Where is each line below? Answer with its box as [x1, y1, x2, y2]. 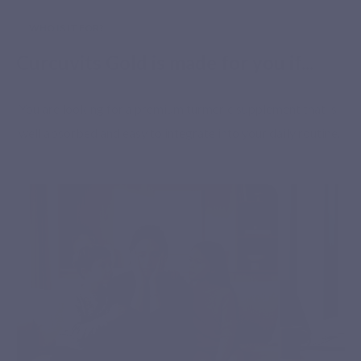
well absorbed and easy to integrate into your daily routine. [19, 124, 340, 140]
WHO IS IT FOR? [29, 21, 104, 34]
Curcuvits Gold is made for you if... [16, 50, 313, 74]
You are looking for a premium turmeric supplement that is [19, 100, 337, 116]
